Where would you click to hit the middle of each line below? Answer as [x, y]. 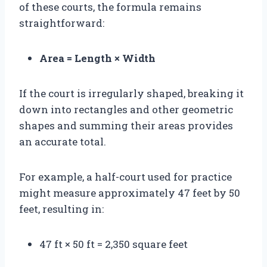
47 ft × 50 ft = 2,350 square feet [114, 244]
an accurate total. [63, 141]
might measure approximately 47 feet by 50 [130, 193]
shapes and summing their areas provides [126, 125]
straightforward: [62, 23]
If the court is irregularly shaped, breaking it [131, 93]
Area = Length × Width [97, 58]
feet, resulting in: [61, 209]
